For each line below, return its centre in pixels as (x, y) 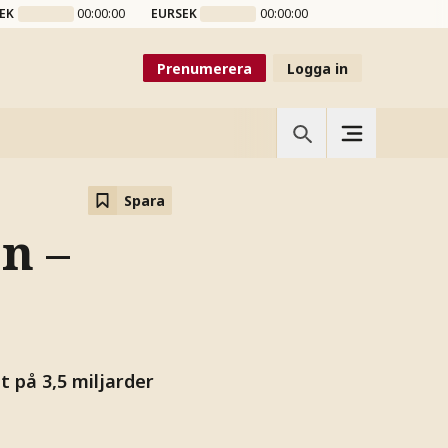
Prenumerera (204, 68)
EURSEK (173, 13)
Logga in (317, 68)
